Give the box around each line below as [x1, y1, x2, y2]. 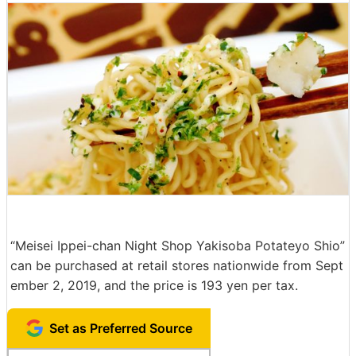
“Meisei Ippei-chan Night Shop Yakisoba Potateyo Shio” [10, 237, 345, 253]
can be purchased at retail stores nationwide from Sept [10, 257, 343, 273]
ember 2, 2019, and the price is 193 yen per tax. [10, 277, 298, 293]
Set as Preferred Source [49, 319, 192, 336]
